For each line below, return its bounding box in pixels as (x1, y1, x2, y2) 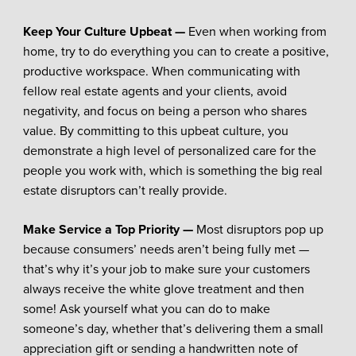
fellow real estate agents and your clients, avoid (22, 83, 287, 99)
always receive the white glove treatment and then (22, 281, 304, 297)
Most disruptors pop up (195, 221, 323, 238)
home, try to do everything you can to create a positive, (22, 43, 329, 60)
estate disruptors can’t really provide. (22, 182, 227, 199)
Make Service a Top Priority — (22, 221, 196, 238)
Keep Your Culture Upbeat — (22, 23, 188, 40)
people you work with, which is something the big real (22, 162, 323, 179)
